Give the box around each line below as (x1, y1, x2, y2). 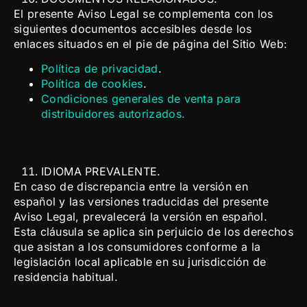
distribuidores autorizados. (41, 107, 186, 121)
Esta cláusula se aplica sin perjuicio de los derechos (14, 225, 293, 239)
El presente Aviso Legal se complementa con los (14, 6, 273, 21)
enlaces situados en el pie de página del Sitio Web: (14, 36, 288, 51)
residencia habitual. (14, 270, 119, 284)
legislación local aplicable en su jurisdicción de (14, 255, 267, 269)
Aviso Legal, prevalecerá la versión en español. (14, 210, 268, 224)
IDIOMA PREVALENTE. (41, 164, 161, 179)
